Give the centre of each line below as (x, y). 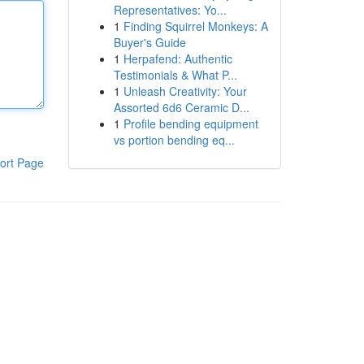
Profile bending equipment (191, 123)
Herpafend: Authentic (178, 58)
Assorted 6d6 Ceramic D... (181, 107)
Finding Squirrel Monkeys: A (195, 26)
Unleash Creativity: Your (185, 91)
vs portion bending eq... (174, 140)
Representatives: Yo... (170, 10)
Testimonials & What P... (175, 75)
